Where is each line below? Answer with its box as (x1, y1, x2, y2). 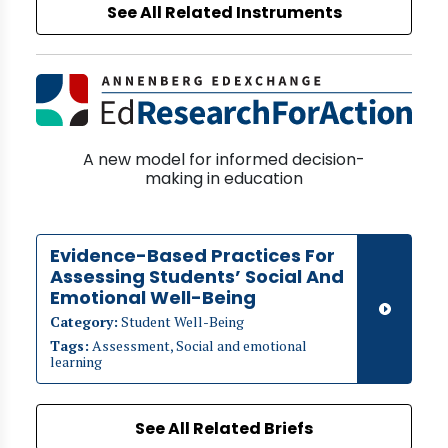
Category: (50, 312, 118, 331)
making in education (145, 167, 303, 191)
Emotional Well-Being (50, 285, 256, 310)
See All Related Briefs (135, 417, 313, 440)
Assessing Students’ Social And (50, 264, 344, 289)
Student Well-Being (118, 312, 244, 331)
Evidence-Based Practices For (50, 243, 335, 268)
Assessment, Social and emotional (89, 336, 307, 355)
